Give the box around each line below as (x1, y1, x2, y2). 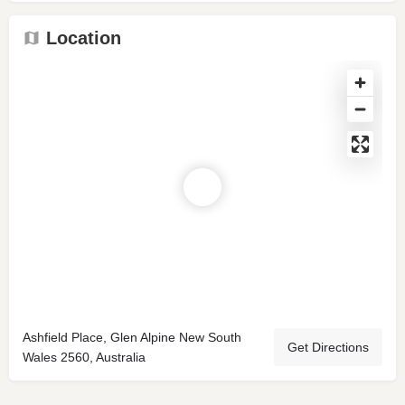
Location (46, 27, 121, 48)
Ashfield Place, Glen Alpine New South (23, 329, 241, 344)
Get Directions (287, 339, 369, 354)
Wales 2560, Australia (23, 349, 146, 364)
